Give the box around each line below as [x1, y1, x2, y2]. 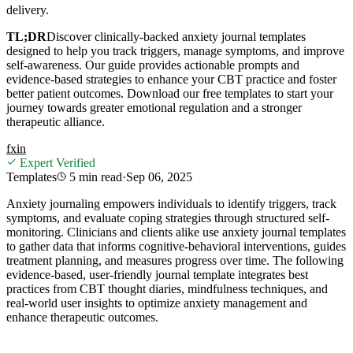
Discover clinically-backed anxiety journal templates [46, 29, 306, 43]
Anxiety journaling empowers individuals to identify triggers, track [6, 196, 336, 210]
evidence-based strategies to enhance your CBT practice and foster [6, 72, 336, 86]
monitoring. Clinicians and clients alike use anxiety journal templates [6, 225, 346, 239]
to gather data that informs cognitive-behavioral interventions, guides [6, 239, 346, 253]
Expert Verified [17, 155, 95, 169]
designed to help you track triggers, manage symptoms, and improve [6, 43, 344, 58]
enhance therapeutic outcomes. [6, 310, 158, 324]
